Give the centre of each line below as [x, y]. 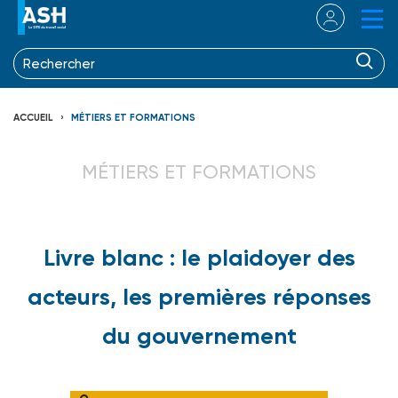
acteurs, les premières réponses [199, 296]
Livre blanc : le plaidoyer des [199, 257]
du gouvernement [199, 335]
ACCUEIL [33, 117]
